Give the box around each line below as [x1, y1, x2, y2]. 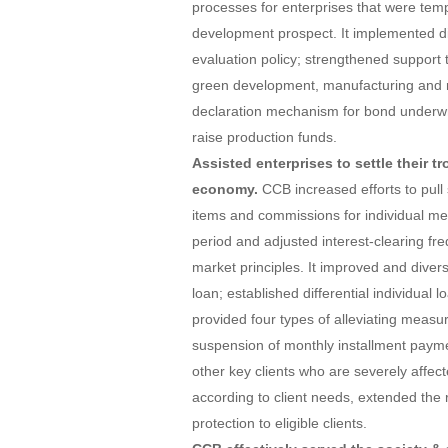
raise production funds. [192, 129, 337, 145]
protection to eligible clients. [192, 415, 367, 431]
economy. [192, 181, 258, 197]
